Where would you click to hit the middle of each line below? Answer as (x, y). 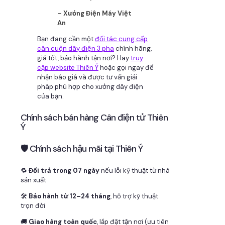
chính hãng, (133, 48)
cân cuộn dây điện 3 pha (76, 48)
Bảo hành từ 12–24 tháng (70, 196)
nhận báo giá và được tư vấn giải (87, 77)
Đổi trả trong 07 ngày (64, 170)
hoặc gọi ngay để (126, 67)
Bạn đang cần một (66, 39)
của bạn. (50, 96)
